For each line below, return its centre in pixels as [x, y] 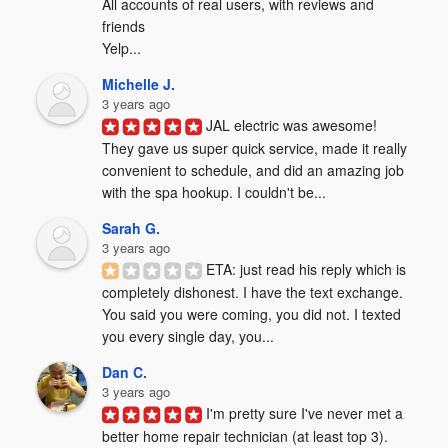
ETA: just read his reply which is [306, 269]
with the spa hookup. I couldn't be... [214, 192]
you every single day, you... [188, 336]
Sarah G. [131, 228]
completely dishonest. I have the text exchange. [253, 292]
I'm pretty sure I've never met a [305, 413]
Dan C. [125, 372]
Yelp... [122, 48]
